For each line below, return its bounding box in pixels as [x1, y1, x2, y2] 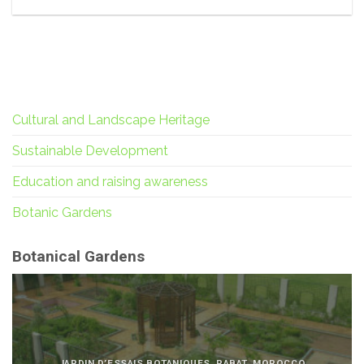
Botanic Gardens [12, 204, 112, 220]
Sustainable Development [12, 142, 168, 158]
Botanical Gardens [12, 246, 145, 266]
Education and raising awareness [12, 173, 208, 189]
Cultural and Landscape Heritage [12, 111, 210, 128]
